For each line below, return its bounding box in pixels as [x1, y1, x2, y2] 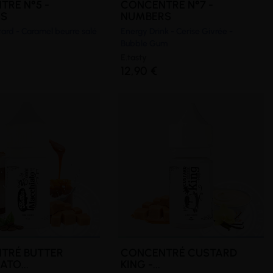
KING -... [121, 257, 161, 271]
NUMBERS [121, 9, 172, 23]
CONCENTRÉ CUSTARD [121, 246, 238, 260]
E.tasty [121, 52, 147, 63]
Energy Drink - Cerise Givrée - [121, 26, 233, 37]
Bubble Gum [121, 38, 168, 49]
